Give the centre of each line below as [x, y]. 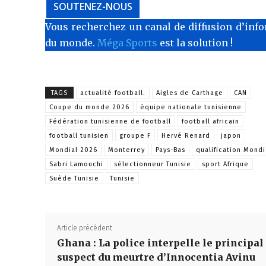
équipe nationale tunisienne [191, 107]
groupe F [135, 135]
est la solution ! [195, 42]
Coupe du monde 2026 [89, 107]
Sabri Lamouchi [76, 164]
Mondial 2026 [73, 150]
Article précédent [85, 228]
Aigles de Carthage [190, 93]
